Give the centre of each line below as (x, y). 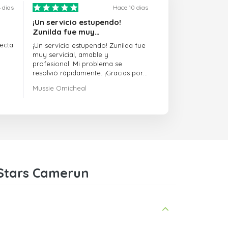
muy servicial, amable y (71, 55)
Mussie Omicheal (60, 88)
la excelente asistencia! (69, 82)
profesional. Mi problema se (78, 64)
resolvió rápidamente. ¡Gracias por (88, 73)
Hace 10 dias (130, 8)
